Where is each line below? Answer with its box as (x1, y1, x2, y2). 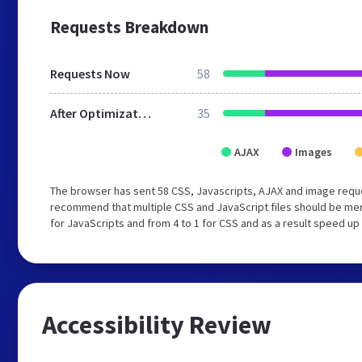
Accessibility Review (42, 309, 271, 341)
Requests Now (50, 65, 130, 82)
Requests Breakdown (50, 15, 208, 38)
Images (295, 145, 332, 159)
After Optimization (138, 105, 151, 121)
